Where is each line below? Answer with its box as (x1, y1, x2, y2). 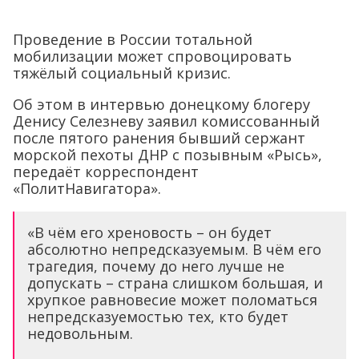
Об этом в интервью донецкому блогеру (13, 95, 310, 114)
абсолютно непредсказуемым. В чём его (27, 240, 321, 259)
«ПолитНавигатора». (13, 179, 161, 198)
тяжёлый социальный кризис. (13, 63, 231, 83)
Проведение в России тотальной (13, 30, 252, 49)
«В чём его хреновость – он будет (27, 223, 272, 242)
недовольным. (27, 324, 133, 343)
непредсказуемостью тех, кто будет (27, 307, 288, 326)
